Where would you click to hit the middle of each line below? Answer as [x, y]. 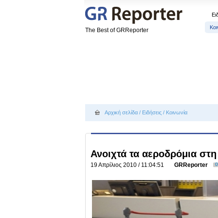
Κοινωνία [177, 112]
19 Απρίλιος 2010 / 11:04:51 [129, 165]
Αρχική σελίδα [121, 112]
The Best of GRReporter [117, 30]
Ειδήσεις [152, 112]
